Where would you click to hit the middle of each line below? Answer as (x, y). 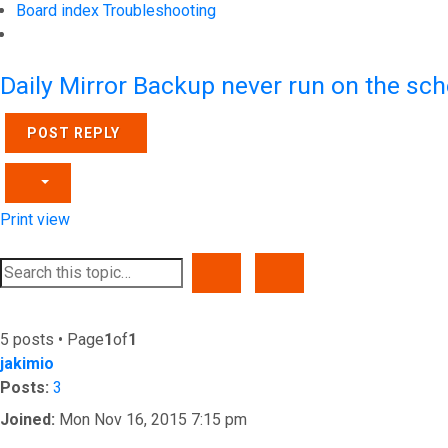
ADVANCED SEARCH (354, 272)
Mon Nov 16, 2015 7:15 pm (151, 419)
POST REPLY (73, 133)
